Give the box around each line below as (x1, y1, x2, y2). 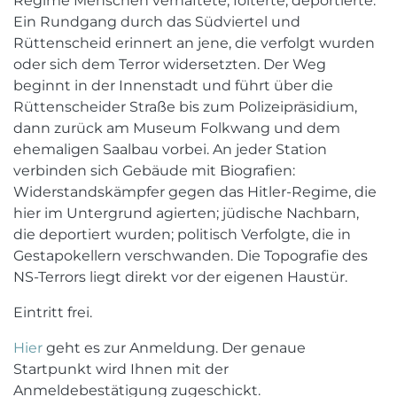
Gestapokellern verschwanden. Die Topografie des (13, 247, 368, 264)
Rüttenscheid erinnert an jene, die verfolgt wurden (13, 35, 375, 51)
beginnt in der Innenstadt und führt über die (13, 77, 333, 94)
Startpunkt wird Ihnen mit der (13, 361, 229, 378)
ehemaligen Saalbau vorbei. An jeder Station (13, 141, 327, 158)
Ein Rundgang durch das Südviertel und (13, 13, 300, 30)
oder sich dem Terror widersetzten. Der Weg (13, 56, 326, 73)
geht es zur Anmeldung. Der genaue (43, 339, 306, 356)
